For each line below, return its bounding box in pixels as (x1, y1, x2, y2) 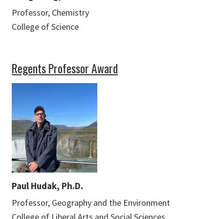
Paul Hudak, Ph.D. (12, 180, 83, 192)
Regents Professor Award (12, 59, 118, 77)
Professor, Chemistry (12, 6, 89, 18)
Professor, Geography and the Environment (12, 197, 170, 209)
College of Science (12, 21, 79, 32)
